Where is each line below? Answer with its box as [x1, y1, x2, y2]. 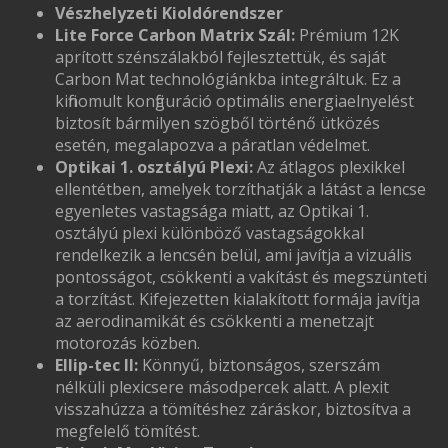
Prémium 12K [295, 24, 399, 46]
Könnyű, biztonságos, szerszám [138, 354, 380, 376]
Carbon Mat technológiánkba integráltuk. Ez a [55, 68, 401, 90]
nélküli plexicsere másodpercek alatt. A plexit [55, 376, 389, 398]
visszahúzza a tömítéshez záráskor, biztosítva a [55, 398, 411, 420]
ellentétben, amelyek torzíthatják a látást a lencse [55, 178, 426, 200]
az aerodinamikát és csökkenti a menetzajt [55, 310, 374, 332]
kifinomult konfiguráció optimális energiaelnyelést [55, 90, 414, 112]
